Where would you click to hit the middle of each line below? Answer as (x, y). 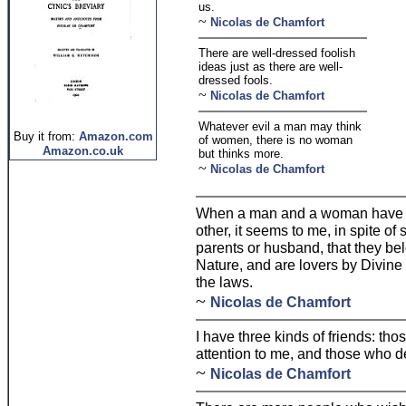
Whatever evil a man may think (280, 126)
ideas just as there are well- (271, 67)
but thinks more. (241, 154)
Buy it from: (44, 136)
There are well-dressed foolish (277, 53)
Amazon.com (116, 136)
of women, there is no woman (275, 140)
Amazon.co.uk (83, 151)
